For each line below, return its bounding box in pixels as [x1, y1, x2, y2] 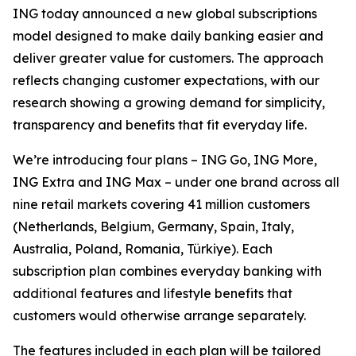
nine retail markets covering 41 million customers [13, 196, 310, 212]
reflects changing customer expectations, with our [13, 72, 319, 88]
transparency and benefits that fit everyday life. [13, 117, 307, 133]
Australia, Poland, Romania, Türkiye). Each [13, 241, 273, 257]
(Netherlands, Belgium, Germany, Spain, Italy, [13, 219, 294, 234]
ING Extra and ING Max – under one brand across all [13, 174, 339, 190]
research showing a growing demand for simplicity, [13, 95, 325, 110]
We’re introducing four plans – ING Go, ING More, [13, 152, 317, 168]
